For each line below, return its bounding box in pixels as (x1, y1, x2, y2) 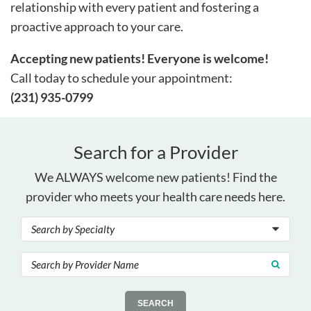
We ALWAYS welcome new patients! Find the (34, 169, 277, 185)
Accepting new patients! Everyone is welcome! (10, 51, 269, 66)
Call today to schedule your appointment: (10, 70, 233, 85)
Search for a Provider (73, 141, 238, 163)
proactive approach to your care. (10, 19, 183, 34)
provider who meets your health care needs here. (26, 189, 285, 204)
